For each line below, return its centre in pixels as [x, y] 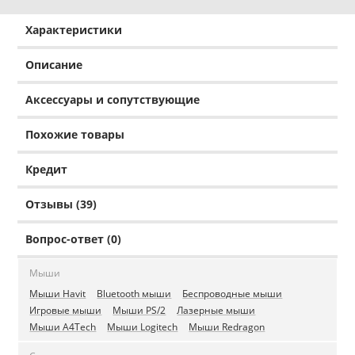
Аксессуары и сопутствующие [113, 100]
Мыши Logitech [143, 327]
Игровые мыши [66, 311]
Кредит [47, 170]
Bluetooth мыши [134, 294]
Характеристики [74, 30]
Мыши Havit [58, 294]
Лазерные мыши [216, 311]
